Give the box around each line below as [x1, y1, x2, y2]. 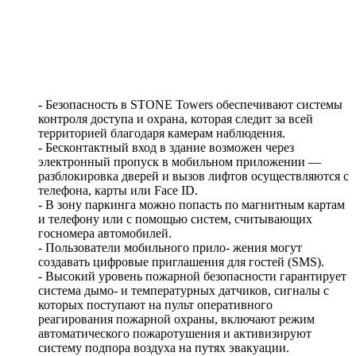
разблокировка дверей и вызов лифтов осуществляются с [38, 169, 349, 184]
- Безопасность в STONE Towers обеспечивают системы [38, 98, 342, 112]
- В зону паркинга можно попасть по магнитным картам [38, 198, 345, 212]
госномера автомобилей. [38, 226, 172, 241]
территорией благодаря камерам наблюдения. [38, 126, 285, 141]
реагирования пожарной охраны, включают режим [38, 312, 315, 327]
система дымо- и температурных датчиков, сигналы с [38, 284, 329, 298]
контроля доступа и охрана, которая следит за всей [38, 112, 313, 126]
